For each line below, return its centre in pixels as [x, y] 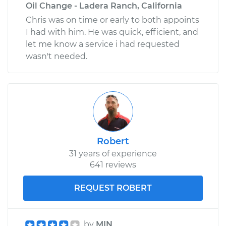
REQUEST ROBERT [113, 188]
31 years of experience [113, 153]
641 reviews [113, 164]
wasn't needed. [56, 56]
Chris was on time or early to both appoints [112, 20]
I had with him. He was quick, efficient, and [112, 32]
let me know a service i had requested [103, 44]
